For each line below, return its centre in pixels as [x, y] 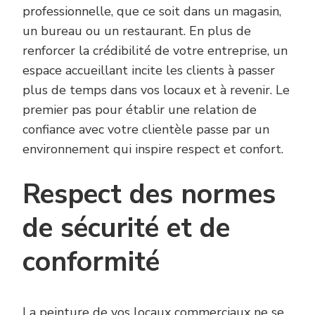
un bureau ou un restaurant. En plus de [137, 31]
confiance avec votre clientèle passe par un [146, 130]
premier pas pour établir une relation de [140, 110]
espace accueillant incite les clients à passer [149, 71]
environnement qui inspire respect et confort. [153, 149]
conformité [91, 262]
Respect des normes [149, 195]
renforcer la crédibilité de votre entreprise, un [155, 51]
